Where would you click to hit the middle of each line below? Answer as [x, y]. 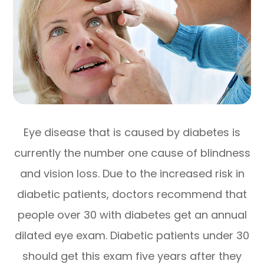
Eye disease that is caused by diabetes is [132, 133]
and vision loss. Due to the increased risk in [132, 174]
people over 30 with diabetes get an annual [132, 215]
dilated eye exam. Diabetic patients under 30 [132, 236]
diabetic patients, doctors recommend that [132, 194]
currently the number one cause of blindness [132, 153]
